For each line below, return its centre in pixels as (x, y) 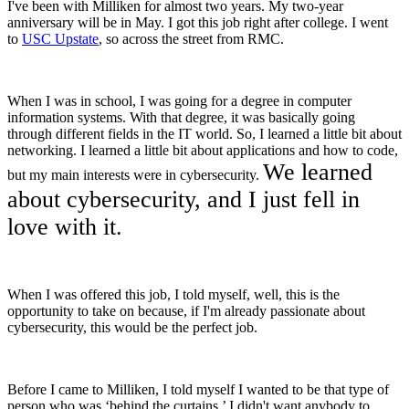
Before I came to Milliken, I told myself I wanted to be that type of (198, 390)
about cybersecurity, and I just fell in (184, 200)
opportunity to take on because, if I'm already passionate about (186, 311)
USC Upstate (60, 39)
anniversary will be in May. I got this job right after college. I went (198, 23)
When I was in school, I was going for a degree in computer (179, 101)
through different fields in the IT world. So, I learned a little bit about (204, 134)
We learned (318, 173)
